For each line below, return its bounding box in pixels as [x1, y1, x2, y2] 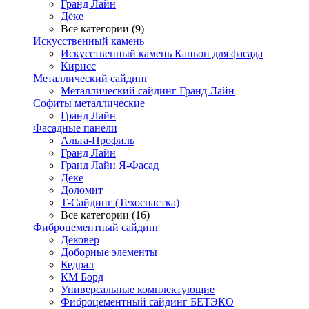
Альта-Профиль [61, 134, 134, 146]
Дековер [61, 234, 99, 246]
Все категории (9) [61, 23, 144, 34]
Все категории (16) [61, 209, 150, 221]
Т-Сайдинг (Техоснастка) [61, 197, 179, 208]
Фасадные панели [33, 122, 117, 134]
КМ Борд [61, 271, 103, 283]
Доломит [61, 184, 103, 196]
